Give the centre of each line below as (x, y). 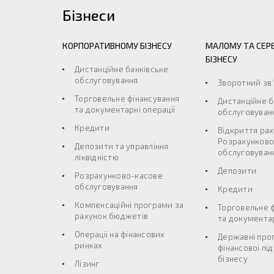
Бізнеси (89, 15)
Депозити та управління (122, 146)
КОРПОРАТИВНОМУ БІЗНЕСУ (117, 46)
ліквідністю (97, 157)
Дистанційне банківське (122, 69)
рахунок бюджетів (111, 216)
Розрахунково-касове (119, 176)
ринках (89, 245)
